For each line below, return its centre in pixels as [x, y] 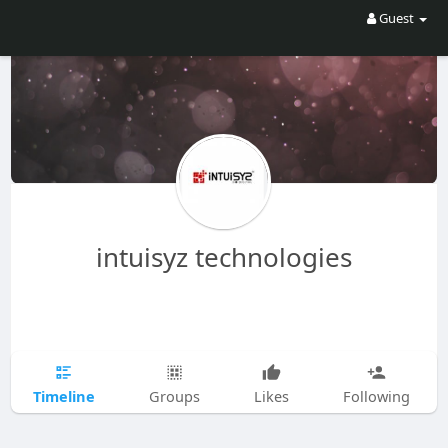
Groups [174, 396]
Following [376, 396]
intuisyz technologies [223, 257]
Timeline [63, 395]
